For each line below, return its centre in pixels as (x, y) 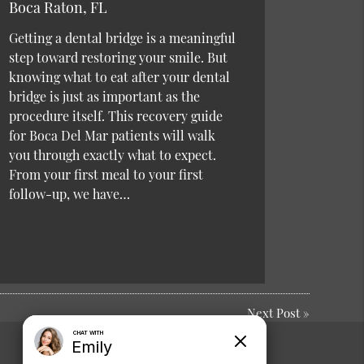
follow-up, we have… (69, 194)
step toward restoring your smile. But (118, 58)
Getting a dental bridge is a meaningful (122, 38)
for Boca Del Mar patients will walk (112, 136)
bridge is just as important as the (104, 97)
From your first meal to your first (106, 175)
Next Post (273, 313)
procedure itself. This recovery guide (115, 116)
